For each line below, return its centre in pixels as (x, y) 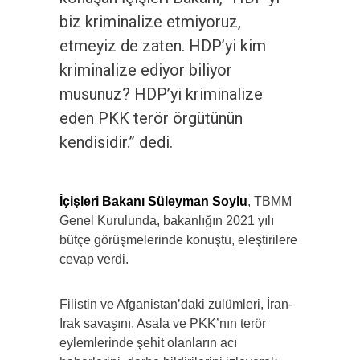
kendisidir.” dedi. (116, 143)
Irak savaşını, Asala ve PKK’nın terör (163, 324)
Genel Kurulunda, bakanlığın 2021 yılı (167, 221)
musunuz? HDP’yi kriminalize (161, 94)
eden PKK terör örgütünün (151, 119)
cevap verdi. (94, 260)
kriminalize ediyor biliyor (146, 70)
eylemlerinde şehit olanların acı (148, 343)
